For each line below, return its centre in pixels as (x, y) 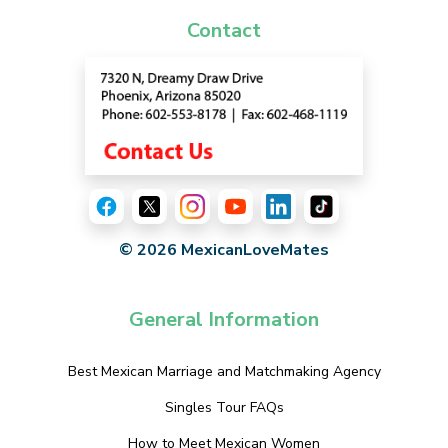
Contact (224, 31)
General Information (224, 319)
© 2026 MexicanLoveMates (224, 249)
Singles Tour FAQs (224, 407)
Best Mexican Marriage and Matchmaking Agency (224, 371)
